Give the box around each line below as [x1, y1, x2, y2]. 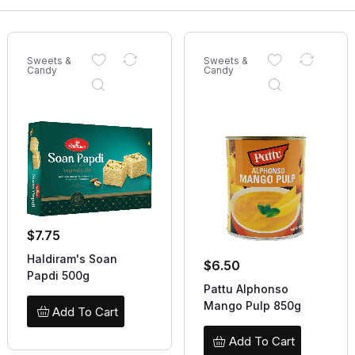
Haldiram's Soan [27, 252, 117, 266]
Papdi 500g [27, 269, 90, 283]
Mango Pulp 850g [203, 298, 301, 312]
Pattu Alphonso [203, 281, 288, 296]
